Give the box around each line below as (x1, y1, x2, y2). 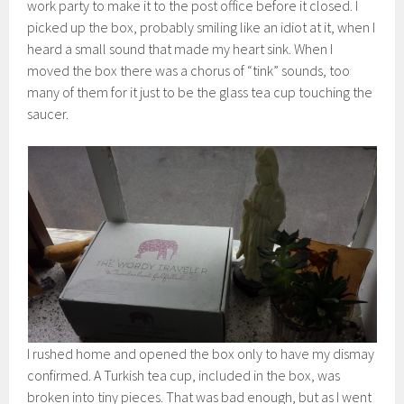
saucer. (27, 105, 69, 124)
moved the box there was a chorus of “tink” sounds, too (27, 61, 351, 80)
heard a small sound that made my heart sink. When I (27, 40, 334, 59)
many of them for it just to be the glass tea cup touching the (27, 83, 373, 102)
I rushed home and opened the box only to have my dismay (27, 344, 375, 363)
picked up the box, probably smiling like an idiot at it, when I (27, 18, 376, 37)
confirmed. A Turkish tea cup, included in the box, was (27, 366, 341, 385)
